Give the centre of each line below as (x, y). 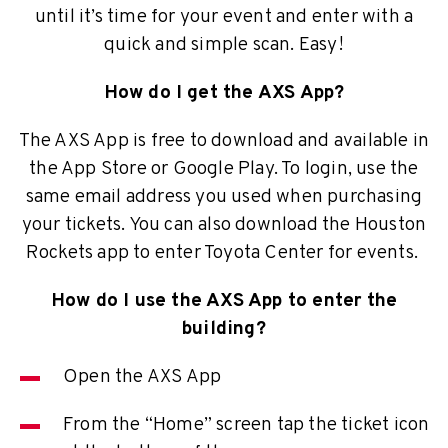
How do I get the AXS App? (224, 93)
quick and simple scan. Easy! (224, 45)
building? (224, 329)
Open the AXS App (142, 377)
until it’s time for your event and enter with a (224, 17)
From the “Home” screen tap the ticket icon (246, 425)
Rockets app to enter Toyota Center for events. (224, 253)
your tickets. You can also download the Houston (224, 225)
